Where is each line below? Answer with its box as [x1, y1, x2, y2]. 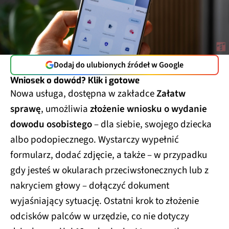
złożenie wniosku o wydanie [90, 102, 207, 116]
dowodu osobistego [10, 117, 92, 131]
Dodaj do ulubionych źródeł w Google [54, 59, 184, 71]
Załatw [156, 86, 186, 101]
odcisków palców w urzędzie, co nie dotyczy [10, 209, 189, 223]
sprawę [10, 102, 41, 116]
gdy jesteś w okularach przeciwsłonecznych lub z [10, 163, 209, 177]
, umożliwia [41, 102, 90, 116]
